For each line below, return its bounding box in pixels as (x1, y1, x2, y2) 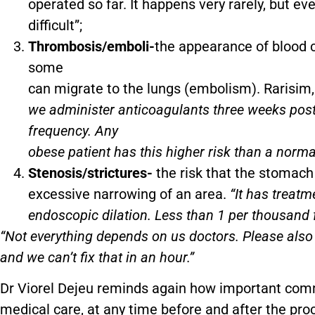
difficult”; (28, 17, 82, 34)
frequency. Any (28, 122, 118, 140)
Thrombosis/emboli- (28, 38, 155, 56)
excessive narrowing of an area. (28, 186, 230, 203)
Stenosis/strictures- (28, 165, 153, 182)
